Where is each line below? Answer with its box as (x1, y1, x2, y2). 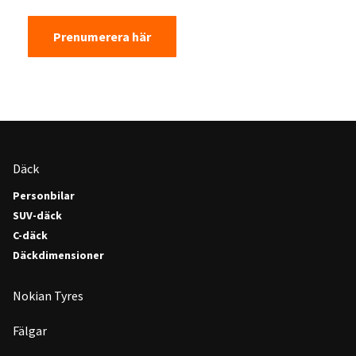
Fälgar (13, 323, 47, 339)
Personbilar (13, 188, 75, 203)
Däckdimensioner (13, 248, 104, 262)
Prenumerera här (53, 29, 151, 44)
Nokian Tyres (13, 288, 83, 304)
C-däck (13, 228, 48, 242)
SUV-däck (13, 208, 62, 222)
